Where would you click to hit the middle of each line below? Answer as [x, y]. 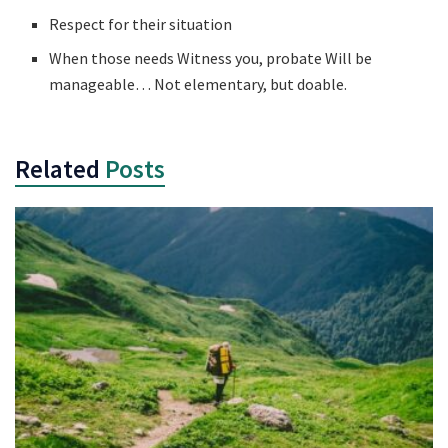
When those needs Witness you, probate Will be [211, 58]
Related [57, 169]
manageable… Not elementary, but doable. [198, 84]
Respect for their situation [141, 24]
